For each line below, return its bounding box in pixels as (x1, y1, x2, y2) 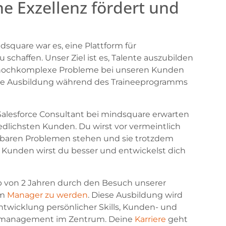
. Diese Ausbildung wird (87, 190, 183, 200)
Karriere (134, 214, 166, 224)
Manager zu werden (7, 190, 88, 200)
